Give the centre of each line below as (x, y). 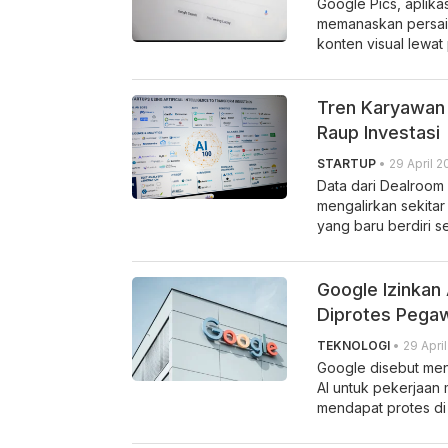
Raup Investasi (378, 133)
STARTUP (346, 164)
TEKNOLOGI (353, 346)
